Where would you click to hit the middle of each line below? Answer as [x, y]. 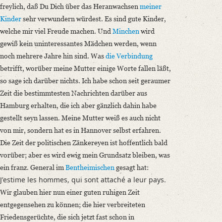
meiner [151, 6]
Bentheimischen [90, 167]
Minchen [126, 31]
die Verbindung [129, 56]
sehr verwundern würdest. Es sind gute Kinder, [94, 19]
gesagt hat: [132, 167]
